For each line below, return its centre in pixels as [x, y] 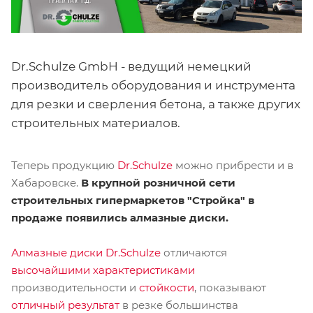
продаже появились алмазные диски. [120, 217]
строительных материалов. [96, 123]
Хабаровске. [46, 182]
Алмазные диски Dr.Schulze [86, 252]
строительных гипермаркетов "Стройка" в [133, 200]
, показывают [230, 287]
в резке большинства [179, 305]
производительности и [75, 287]
